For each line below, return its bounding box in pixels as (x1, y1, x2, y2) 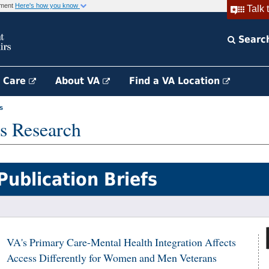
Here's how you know (15, 2, 80, 9)
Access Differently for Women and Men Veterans (7, 250, 217, 265)
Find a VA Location (129, 75, 223, 86)
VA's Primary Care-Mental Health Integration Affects (7, 235, 236, 249)
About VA (55, 75, 103, 86)
